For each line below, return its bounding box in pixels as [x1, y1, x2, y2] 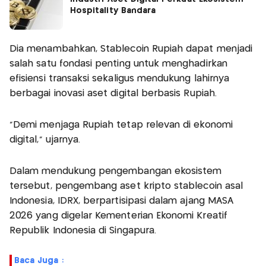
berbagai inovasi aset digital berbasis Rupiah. [9, 88, 217, 98]
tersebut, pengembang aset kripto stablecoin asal [9, 181, 243, 191]
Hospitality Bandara [70, 6, 156, 15]
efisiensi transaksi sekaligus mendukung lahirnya [9, 74, 230, 83]
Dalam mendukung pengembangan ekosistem [9, 166, 222, 176]
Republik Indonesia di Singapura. [9, 226, 157, 235]
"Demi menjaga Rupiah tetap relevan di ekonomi [9, 120, 233, 129]
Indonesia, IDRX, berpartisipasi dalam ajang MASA [9, 196, 234, 205]
